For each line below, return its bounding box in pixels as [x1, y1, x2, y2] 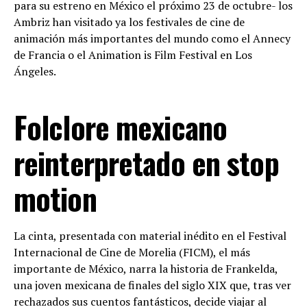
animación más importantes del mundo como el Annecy [14, 30, 291, 46]
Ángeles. [14, 63, 56, 79]
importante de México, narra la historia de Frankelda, [14, 260, 278, 276]
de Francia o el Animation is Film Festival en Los [14, 47, 252, 62]
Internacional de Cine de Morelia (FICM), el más [14, 244, 250, 260]
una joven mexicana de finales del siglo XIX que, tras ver [14, 277, 291, 293]
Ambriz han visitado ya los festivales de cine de [14, 14, 245, 29]
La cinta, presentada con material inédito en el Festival [14, 228, 286, 243]
